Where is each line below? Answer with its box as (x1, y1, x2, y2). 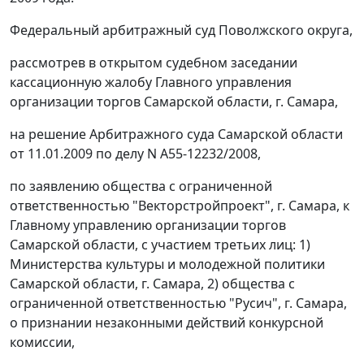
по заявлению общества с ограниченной (10, 177, 272, 196)
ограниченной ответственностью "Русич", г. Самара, (10, 294, 347, 313)
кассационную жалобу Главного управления (10, 73, 292, 92)
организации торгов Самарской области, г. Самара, (10, 93, 338, 111)
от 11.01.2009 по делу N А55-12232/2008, (10, 145, 261, 163)
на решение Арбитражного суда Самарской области (10, 125, 343, 144)
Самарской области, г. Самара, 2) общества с (10, 275, 295, 293)
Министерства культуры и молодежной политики (10, 255, 325, 274)
